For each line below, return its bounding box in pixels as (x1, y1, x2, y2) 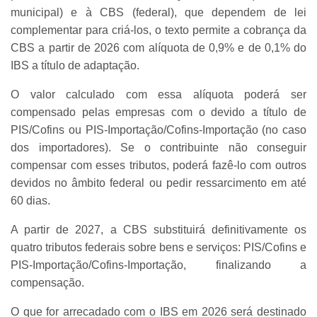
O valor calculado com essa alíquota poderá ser (11, 88, 306, 100)
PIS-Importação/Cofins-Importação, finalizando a (11, 258, 306, 271)
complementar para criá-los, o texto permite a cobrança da (11, 23, 306, 36)
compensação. (11, 276, 84, 289)
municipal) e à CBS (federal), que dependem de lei (11, 6, 306, 18)
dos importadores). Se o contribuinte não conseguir (11, 141, 306, 154)
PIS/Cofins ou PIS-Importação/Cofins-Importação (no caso (11, 123, 306, 136)
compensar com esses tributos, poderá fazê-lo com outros (11, 158, 306, 171)
